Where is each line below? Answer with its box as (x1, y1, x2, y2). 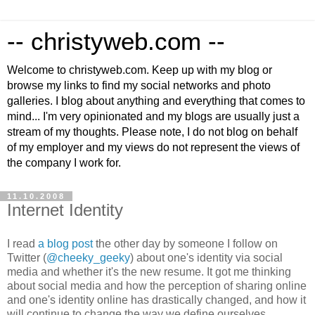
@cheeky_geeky (46, 251, 130, 264)
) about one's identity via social (130, 251, 283, 264)
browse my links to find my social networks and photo (7, 79, 271, 91)
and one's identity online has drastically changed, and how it (7, 293, 306, 306)
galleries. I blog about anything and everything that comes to (7, 95, 305, 107)
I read (7, 237, 38, 250)
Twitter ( (7, 251, 46, 264)
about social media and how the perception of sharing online (7, 279, 307, 292)
